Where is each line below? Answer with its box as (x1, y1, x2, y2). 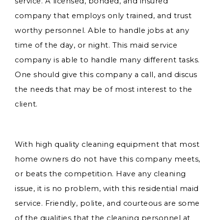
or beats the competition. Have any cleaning (15, 169, 186, 178)
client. (15, 100, 38, 109)
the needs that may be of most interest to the (15, 85, 192, 94)
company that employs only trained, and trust (15, 11, 192, 20)
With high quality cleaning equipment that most (15, 140, 199, 149)
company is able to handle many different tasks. (15, 55, 200, 64)
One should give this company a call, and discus (15, 70, 197, 79)
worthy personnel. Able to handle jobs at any (15, 26, 189, 35)
